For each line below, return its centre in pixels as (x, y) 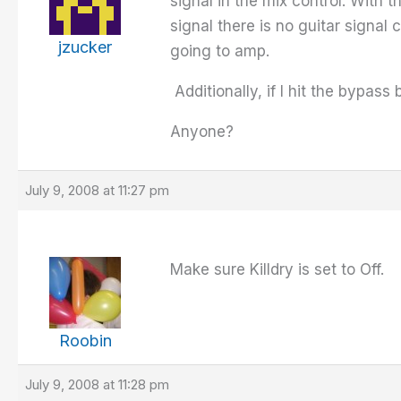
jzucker (85, 47)
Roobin (85, 341)
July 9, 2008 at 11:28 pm (97, 385)
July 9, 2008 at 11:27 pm (97, 191)
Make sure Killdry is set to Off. (279, 270)
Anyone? (202, 132)
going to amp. (220, 51)
